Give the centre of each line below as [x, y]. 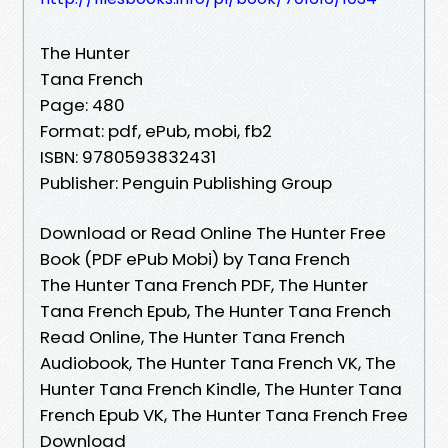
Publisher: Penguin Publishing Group [186, 182]
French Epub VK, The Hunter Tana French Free [224, 414]
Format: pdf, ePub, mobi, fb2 [156, 130]
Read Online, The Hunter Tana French [192, 336]
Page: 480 [82, 104]
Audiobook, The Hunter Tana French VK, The [218, 362]
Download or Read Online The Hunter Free [213, 232]
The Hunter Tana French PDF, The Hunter [204, 284]
